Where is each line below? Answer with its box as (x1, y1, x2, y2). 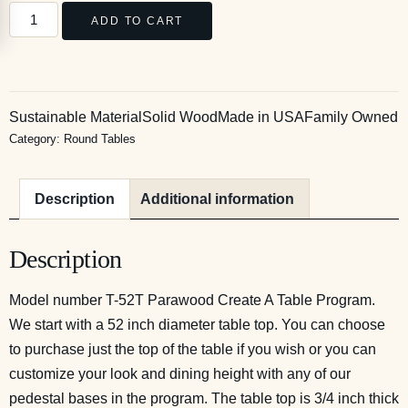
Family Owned (304, 109, 398, 126)
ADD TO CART (91, 14, 184, 27)
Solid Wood (142, 109, 218, 126)
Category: (9, 132, 64, 147)
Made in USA (218, 109, 304, 126)
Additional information (140, 191, 294, 208)
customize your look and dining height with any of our (9, 365, 351, 382)
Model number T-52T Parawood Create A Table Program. (9, 291, 375, 308)
